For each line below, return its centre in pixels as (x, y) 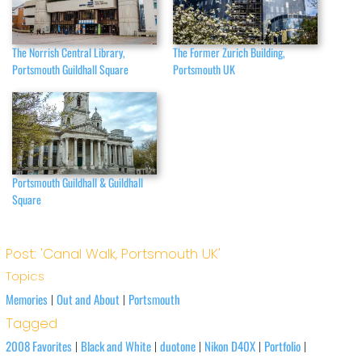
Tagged (31, 324)
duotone (177, 346)
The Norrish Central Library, (69, 52)
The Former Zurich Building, (229, 52)
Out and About (88, 299)
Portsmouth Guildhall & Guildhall (78, 182)
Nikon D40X (229, 346)
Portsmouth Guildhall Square (71, 69)
